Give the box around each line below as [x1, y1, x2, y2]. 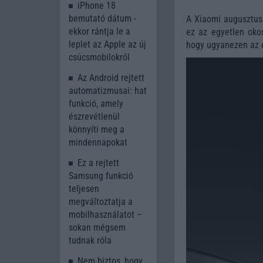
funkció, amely [69, 98, 123, 110]
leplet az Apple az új [69, 39, 146, 50]
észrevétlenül [69, 111, 120, 123]
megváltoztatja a [69, 195, 133, 207]
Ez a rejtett [77, 157, 119, 168]
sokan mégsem [69, 221, 126, 233]
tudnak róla [69, 234, 112, 246]
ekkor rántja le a [69, 26, 130, 38]
